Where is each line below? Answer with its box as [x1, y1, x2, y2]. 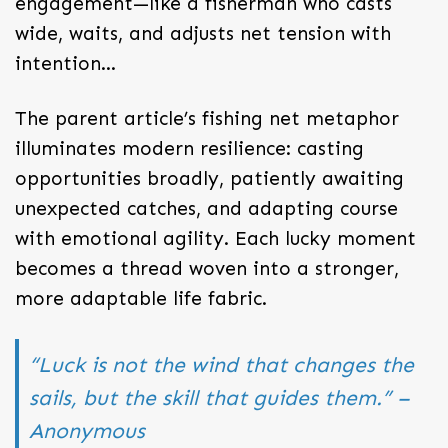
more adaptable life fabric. [15, 286, 267, 310]
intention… [15, 51, 116, 75]
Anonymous [29, 417, 145, 444]
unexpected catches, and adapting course [15, 196, 398, 220]
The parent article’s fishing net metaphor [15, 106, 399, 130]
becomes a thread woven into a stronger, [15, 256, 399, 280]
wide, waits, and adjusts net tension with [15, 21, 391, 45]
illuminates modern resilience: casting [15, 136, 364, 160]
